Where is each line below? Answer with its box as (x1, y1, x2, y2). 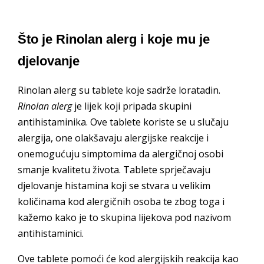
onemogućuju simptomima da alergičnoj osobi (18, 147, 223, 160)
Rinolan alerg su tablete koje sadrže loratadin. (18, 83, 220, 97)
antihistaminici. (18, 226, 84, 240)
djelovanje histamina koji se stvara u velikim (18, 179, 210, 192)
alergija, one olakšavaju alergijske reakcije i (18, 131, 209, 144)
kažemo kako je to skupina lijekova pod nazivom (18, 210, 231, 224)
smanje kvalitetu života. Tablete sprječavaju (18, 163, 210, 176)
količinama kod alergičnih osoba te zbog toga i (18, 194, 225, 208)
